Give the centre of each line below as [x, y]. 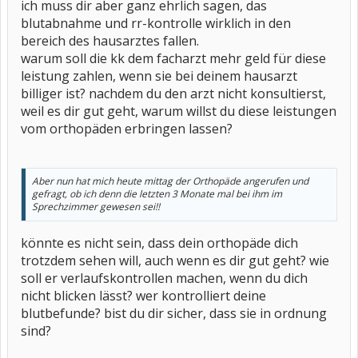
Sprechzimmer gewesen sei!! [96, 207]
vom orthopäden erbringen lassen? [127, 129]
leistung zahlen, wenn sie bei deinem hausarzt [159, 76]
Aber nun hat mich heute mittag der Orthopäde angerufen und [170, 181]
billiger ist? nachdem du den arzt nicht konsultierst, [173, 93]
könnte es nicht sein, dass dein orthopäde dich [159, 243]
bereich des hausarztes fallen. [110, 41]
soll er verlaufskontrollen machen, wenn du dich [164, 278]
